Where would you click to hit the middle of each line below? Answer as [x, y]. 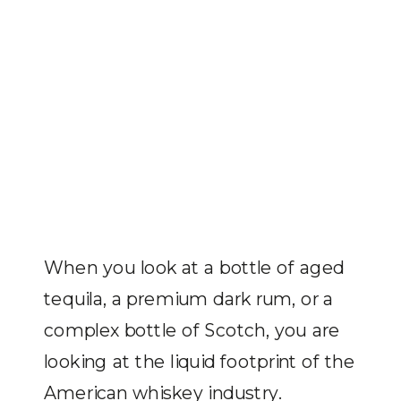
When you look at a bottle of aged [194, 267]
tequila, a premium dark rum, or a [189, 298]
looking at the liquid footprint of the [200, 361]
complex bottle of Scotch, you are [192, 329]
